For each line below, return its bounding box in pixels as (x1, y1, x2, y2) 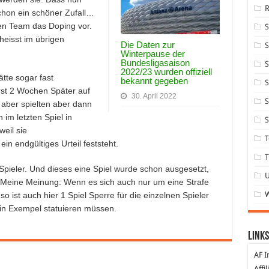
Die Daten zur (120, 40, 175, 50)
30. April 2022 (131, 92, 177, 101)
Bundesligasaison (120, 58, 190, 68)
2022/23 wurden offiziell (120, 67, 212, 77)
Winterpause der (120, 49, 185, 59)
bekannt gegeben (120, 76, 188, 86)
